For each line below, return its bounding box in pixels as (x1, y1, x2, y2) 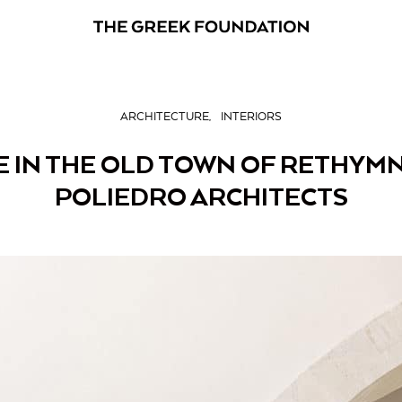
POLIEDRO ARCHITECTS (54, 180, 348, 213)
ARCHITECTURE (120, 110, 209, 124)
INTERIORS (221, 110, 282, 124)
